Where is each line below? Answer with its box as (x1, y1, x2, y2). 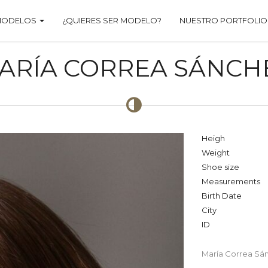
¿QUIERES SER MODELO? (62, 16, 162, 25)
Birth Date (201, 190, 242, 200)
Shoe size (201, 162, 239, 172)
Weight (201, 147, 230, 157)
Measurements (201, 176, 260, 186)
